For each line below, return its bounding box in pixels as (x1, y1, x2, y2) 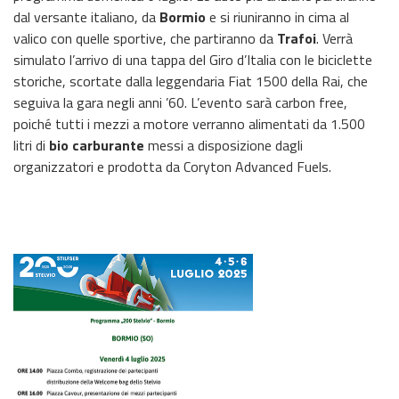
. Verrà (316, 27, 353, 49)
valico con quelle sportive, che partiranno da (13, 27, 273, 49)
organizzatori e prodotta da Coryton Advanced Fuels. (13, 155, 331, 177)
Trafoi (273, 27, 316, 49)
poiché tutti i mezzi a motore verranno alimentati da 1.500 (13, 112, 365, 134)
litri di (13, 134, 49, 156)
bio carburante (49, 134, 144, 156)
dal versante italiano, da (13, 5, 159, 28)
